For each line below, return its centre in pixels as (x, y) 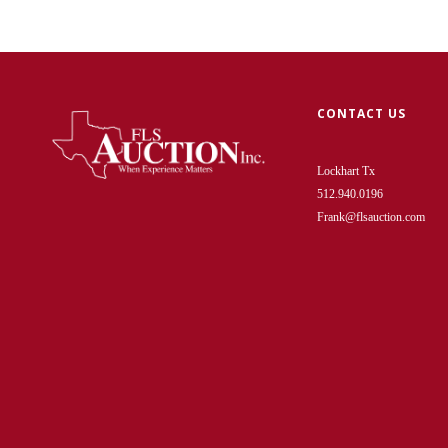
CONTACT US (361, 113)
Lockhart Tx (346, 170)
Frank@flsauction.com (371, 216)
